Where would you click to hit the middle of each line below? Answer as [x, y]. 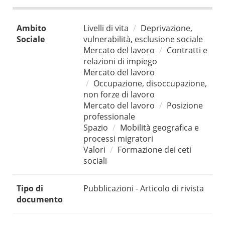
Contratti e [187, 50]
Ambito [31, 28]
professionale [109, 117]
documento [40, 200]
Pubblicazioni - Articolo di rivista [144, 189]
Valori [94, 150]
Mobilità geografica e [159, 128]
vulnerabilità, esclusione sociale [143, 39]
